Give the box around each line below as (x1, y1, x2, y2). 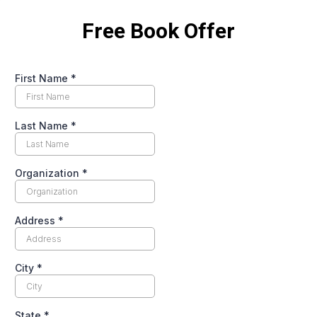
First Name (15, 72, 71, 84)
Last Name (15, 120, 71, 132)
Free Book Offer (82, 18, 235, 43)
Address (15, 214, 58, 226)
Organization (15, 167, 82, 179)
